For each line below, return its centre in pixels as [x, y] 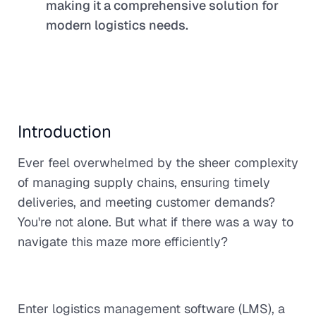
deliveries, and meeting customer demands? [146, 202]
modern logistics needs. [117, 25]
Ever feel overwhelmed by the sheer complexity [158, 163]
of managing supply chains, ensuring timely [144, 183]
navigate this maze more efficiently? [124, 242]
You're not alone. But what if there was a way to [156, 222]
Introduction [65, 132]
